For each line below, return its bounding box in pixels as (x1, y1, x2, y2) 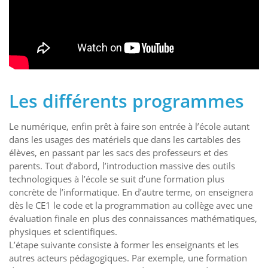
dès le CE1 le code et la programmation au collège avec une (9, 199, 252, 211)
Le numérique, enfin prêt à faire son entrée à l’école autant (9, 120, 249, 132)
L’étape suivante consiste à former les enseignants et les (9, 238, 239, 251)
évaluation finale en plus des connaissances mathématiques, (9, 212, 257, 224)
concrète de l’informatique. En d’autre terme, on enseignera (9, 185, 253, 198)
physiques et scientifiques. (9, 225, 117, 237)
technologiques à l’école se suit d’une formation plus (9, 172, 224, 185)
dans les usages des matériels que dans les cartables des (9, 133, 240, 145)
